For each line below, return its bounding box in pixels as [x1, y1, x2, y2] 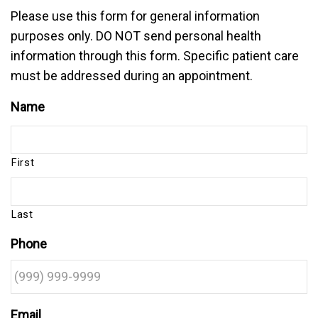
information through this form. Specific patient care [11, 48, 299, 63]
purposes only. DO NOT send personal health [11, 28, 261, 43]
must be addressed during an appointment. [11, 68, 253, 83]
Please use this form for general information [11, 9, 260, 23]
